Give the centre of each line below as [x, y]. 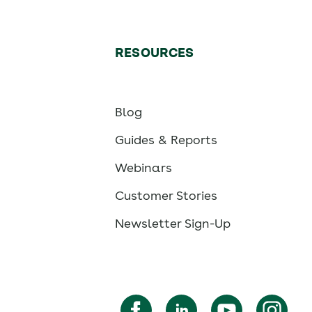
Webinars [144, 168]
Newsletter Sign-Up [173, 224]
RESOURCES [155, 53]
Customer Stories [166, 196]
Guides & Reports [166, 140]
